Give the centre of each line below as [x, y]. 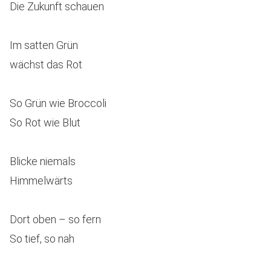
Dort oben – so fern [55, 219]
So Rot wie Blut [45, 122]
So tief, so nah [42, 239]
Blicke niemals [43, 161]
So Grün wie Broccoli [58, 103]
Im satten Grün [44, 45]
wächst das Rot [46, 64]
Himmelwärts [41, 181]
